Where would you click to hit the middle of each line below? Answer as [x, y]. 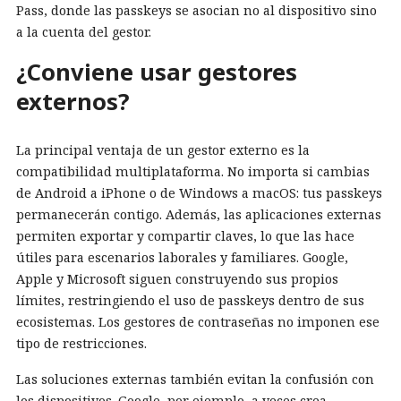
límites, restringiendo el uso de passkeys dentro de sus [190, 300]
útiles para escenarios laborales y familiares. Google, [182, 257]
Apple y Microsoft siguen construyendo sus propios [177, 278]
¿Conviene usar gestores [157, 73]
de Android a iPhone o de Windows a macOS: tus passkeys [199, 192]
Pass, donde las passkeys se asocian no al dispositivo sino [196, 11]
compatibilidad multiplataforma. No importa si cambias [193, 171]
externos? [73, 102]
